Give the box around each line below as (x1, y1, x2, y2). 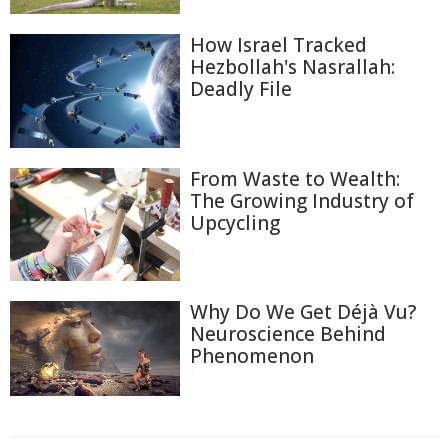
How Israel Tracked (190, 32, 367, 59)
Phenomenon (190, 343, 314, 370)
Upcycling (190, 209, 280, 236)
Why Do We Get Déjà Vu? (190, 299, 416, 326)
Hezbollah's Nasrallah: (190, 54, 395, 81)
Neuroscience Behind (190, 321, 386, 348)
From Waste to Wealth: (190, 165, 400, 192)
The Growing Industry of (190, 187, 414, 214)
